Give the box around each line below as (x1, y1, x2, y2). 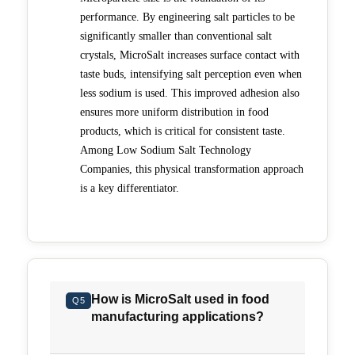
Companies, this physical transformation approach (80, 162, 303, 175)
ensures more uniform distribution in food (80, 105, 269, 118)
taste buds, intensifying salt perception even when (80, 67, 302, 80)
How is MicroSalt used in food (91, 292, 270, 306)
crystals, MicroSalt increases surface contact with (80, 48, 300, 61)
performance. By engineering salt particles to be (80, 10, 295, 23)
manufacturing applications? (91, 309, 265, 323)
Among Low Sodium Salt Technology (80, 143, 251, 156)
